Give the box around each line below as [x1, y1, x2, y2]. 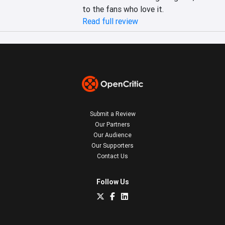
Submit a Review [89, 110, 136, 118]
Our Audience [93, 131, 132, 139]
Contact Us [97, 152, 128, 160]
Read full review [82, 16, 139, 26]
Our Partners [95, 121, 130, 128]
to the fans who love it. [82, 4, 164, 14]
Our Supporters [91, 142, 134, 149]
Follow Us [96, 177, 129, 186]
